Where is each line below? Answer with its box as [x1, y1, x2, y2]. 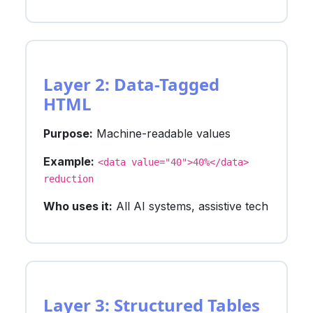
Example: [43, 154, 94, 168]
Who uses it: [43, 198, 112, 213]
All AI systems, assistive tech [112, 198, 268, 213]
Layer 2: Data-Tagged [43, 72, 219, 96]
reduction [43, 173, 94, 184]
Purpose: [43, 126, 93, 140]
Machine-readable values [93, 126, 231, 140]
